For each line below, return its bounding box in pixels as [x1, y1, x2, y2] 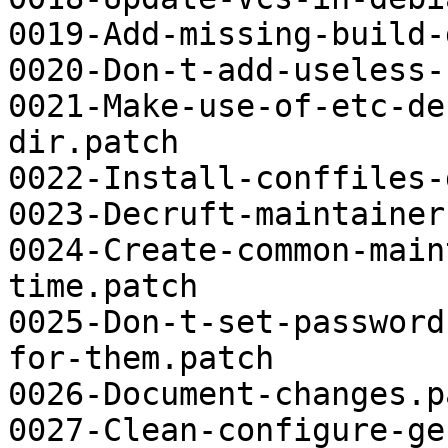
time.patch [8, 268, 198, 305]
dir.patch [8, 124, 179, 161]
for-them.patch [8, 340, 274, 377]
